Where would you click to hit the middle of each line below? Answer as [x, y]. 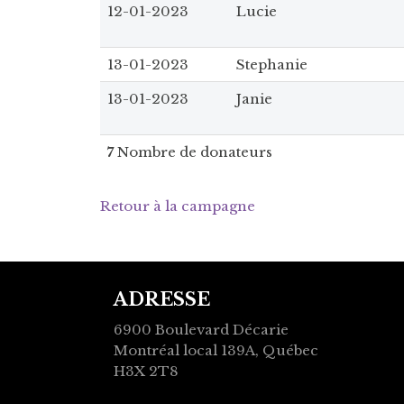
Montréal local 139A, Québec [216, 350]
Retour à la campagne [178, 206]
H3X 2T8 [146, 371]
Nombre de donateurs [193, 151]
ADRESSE [162, 299]
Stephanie [272, 64]
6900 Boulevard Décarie [201, 329]
